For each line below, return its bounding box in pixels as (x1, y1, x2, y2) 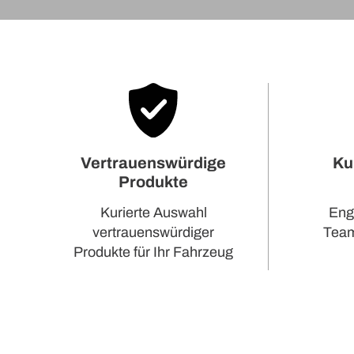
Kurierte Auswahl (100, 205, 207, 220)
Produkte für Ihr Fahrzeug (73, 244, 234, 260)
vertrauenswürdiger (92, 224, 215, 240)
